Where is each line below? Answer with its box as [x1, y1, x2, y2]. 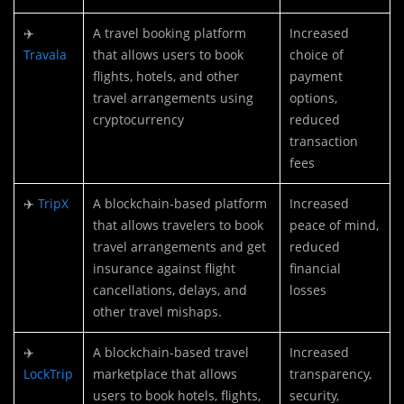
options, [289, 89, 337, 107]
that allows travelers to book [93, 216, 263, 234]
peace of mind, [289, 216, 379, 234]
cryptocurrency [93, 111, 184, 129]
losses [289, 281, 326, 299]
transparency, [289, 365, 372, 383]
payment [289, 68, 343, 86]
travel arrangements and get [93, 238, 266, 256]
